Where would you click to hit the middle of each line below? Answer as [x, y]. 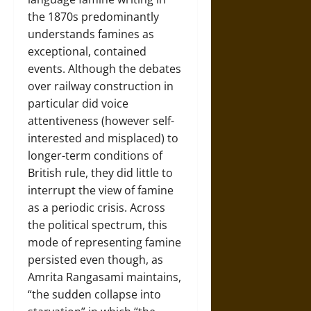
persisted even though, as [95, 259]
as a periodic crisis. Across [96, 207]
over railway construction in [101, 86]
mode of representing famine [104, 242]
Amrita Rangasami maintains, [104, 277]
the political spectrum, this [98, 225]
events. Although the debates [104, 68]
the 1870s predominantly [93, 16]
